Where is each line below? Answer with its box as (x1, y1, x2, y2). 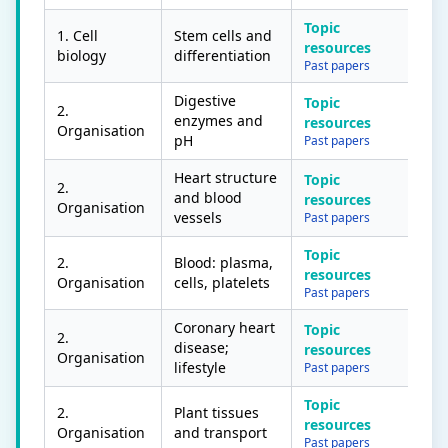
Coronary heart (174, 318, 275, 337)
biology (57, 46, 106, 65)
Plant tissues (174, 403, 259, 422)
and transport (174, 423, 267, 442)
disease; (174, 338, 229, 357)
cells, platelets (174, 273, 270, 292)
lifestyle (174, 358, 226, 377)
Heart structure (174, 168, 277, 187)
